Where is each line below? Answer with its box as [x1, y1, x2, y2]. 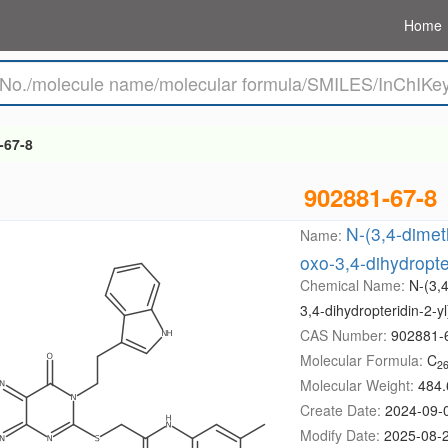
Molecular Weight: [299, 375, 418, 395]
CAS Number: [299, 325, 391, 345]
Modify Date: [299, 425, 384, 445]
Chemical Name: [299, 275, 409, 295]
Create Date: [299, 400, 385, 420]
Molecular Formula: [299, 350, 427, 370]
